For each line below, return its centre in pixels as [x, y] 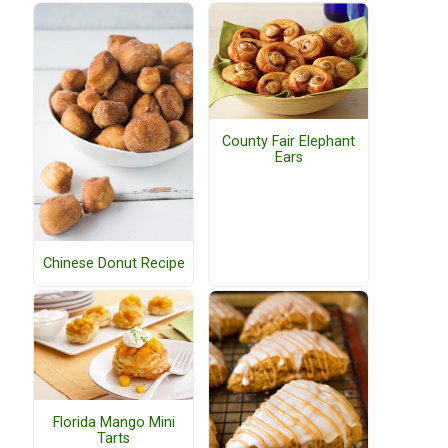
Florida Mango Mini [113, 422]
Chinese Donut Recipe [113, 263]
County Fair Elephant [288, 141]
